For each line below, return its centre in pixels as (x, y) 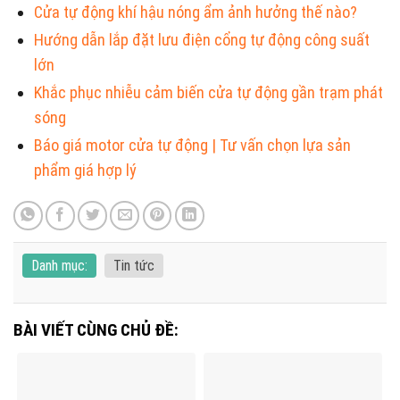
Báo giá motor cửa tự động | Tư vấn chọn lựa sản (193, 145)
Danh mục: (59, 266)
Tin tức (134, 266)
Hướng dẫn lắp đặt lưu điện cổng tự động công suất (202, 39)
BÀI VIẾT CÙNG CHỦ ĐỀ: (96, 330)
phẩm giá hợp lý (86, 170)
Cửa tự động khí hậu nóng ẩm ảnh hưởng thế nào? (196, 12)
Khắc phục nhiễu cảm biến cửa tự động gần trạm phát (209, 92)
